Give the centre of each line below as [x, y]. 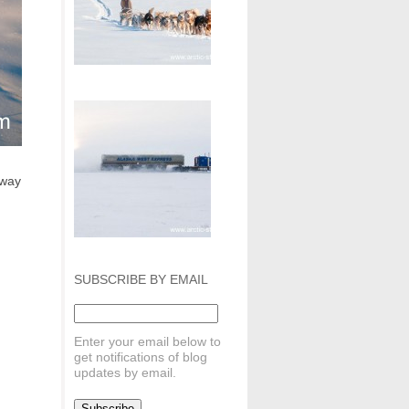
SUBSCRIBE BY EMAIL [141, 279]
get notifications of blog [141, 357]
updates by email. [125, 372]
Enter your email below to [147, 341]
